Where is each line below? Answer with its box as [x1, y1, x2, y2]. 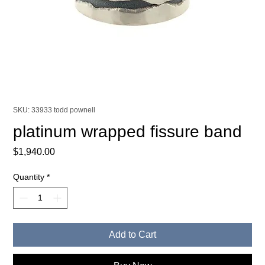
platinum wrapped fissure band [13, 122, 243, 141]
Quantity [13, 172, 45, 182]
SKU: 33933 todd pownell [13, 105, 96, 114]
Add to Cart [109, 229, 156, 240]
